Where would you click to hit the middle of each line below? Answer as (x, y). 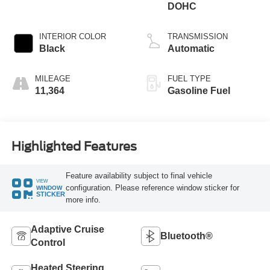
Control (48, 242)
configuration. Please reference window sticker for (152, 187)
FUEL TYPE (189, 79)
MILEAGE (52, 79)
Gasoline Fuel (199, 91)
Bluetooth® (187, 236)
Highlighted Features (74, 146)
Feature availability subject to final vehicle (139, 175)
